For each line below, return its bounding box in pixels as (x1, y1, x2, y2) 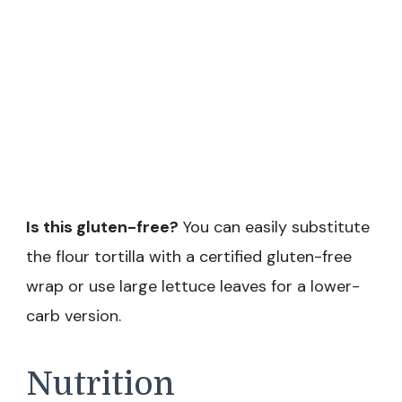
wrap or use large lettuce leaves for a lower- (26, 275, 360, 298)
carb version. (26, 305, 121, 328)
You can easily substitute (179, 216, 370, 239)
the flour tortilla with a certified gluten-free (26, 246, 352, 268)
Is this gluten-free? (26, 216, 179, 239)
